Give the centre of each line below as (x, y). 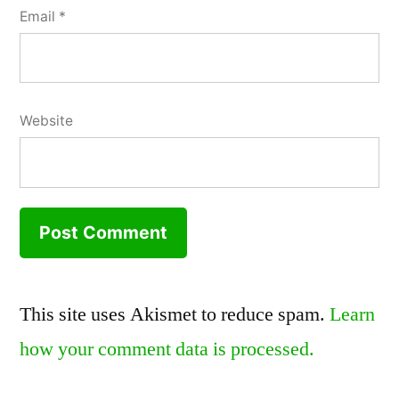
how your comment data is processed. (167, 349)
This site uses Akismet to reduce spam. (175, 314)
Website (46, 121)
